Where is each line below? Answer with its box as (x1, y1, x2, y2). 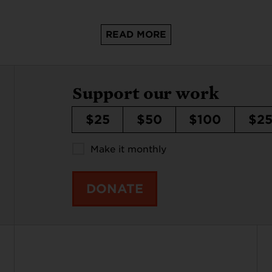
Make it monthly (90, 144, 166, 155)
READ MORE (106, 29, 166, 40)
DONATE (86, 181, 143, 196)
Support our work (72, 83, 220, 103)
